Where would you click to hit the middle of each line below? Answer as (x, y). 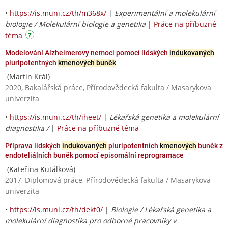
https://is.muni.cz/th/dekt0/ (56, 209)
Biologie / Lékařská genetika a (161, 209)
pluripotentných (32, 62)
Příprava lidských (34, 145)
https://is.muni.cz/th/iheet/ (55, 117)
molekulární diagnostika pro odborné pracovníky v (91, 220)
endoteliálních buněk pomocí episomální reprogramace (94, 155)
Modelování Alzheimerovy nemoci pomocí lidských (87, 53)
